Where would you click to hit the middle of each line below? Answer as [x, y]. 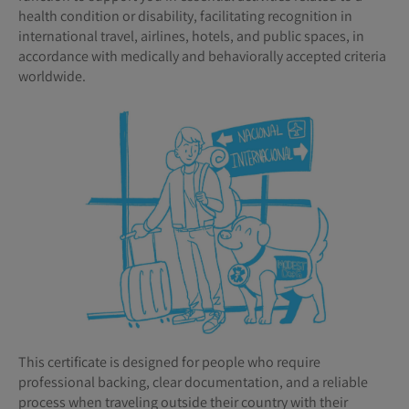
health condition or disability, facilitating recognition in [185, 16]
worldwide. [52, 76]
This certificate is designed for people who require [169, 362]
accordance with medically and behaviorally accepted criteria [202, 56]
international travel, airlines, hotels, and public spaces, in [191, 36]
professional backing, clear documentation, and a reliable [193, 382]
